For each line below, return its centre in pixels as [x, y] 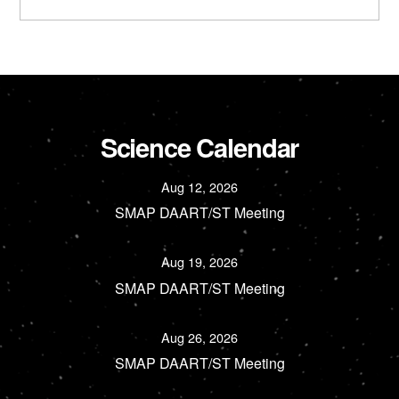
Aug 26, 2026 [199, 337]
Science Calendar [199, 147]
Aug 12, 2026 [199, 187]
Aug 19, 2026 [199, 262]
